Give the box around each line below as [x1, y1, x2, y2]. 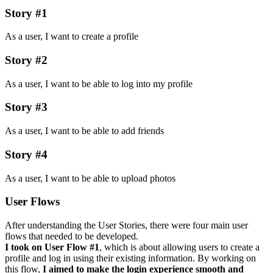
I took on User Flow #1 [5, 242, 99, 253]
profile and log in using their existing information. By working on [5, 253, 256, 264]
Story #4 [5, 147, 48, 161]
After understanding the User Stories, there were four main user [5, 220, 248, 231]
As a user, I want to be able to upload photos [5, 172, 175, 183]
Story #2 [5, 54, 48, 67]
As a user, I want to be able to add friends [5, 126, 164, 136]
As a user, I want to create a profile [5, 31, 138, 42]
